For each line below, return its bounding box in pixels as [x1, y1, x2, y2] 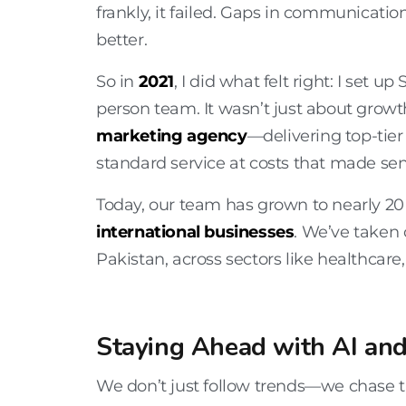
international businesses [96, 222, 295, 243]
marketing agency [96, 126, 247, 147]
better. [96, 30, 148, 51]
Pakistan [96, 249, 165, 270]
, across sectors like [164, 249, 318, 270]
